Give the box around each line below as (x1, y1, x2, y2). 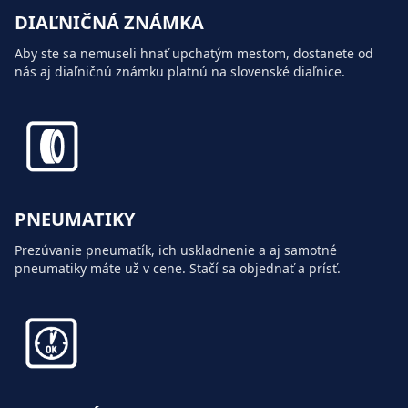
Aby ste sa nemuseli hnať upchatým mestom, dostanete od (15, 45, 373, 63)
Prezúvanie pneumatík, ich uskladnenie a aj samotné (15, 241, 337, 260)
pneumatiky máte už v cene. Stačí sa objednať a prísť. (15, 260, 341, 278)
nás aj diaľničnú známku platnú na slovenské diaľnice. (15, 63, 345, 81)
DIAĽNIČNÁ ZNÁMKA (15, 10, 204, 36)
